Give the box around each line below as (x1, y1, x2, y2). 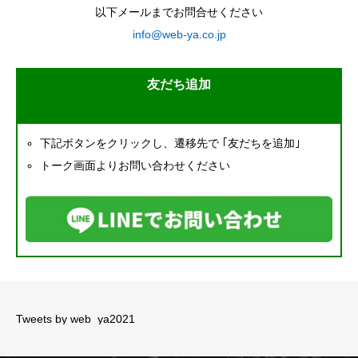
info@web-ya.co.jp (132, 28, 226, 41)
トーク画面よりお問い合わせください (40, 159, 231, 172)
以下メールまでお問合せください (95, 6, 263, 18)
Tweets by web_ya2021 (16, 312, 135, 326)
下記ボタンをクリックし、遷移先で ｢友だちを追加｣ (40, 137, 301, 149)
